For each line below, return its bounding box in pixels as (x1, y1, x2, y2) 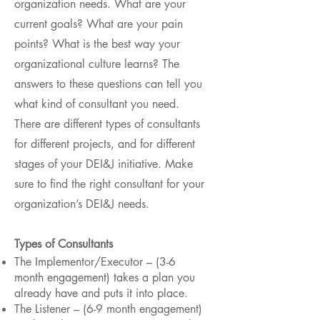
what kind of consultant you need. (14, 96, 179, 111)
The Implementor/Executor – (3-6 (14, 254, 176, 269)
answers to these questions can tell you (14, 76, 202, 91)
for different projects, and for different (14, 136, 195, 151)
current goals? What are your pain (14, 16, 183, 31)
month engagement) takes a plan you (14, 270, 195, 285)
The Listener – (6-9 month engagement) (14, 301, 202, 316)
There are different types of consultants (14, 116, 200, 131)
